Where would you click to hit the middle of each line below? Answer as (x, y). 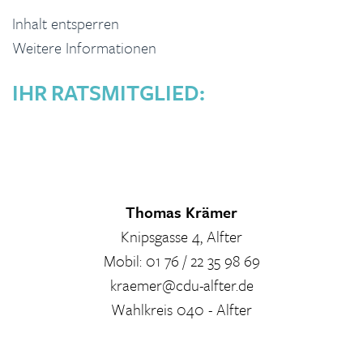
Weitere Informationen (84, 47)
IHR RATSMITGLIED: (109, 92)
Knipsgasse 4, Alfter (181, 236)
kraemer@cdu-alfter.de (181, 285)
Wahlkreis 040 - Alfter (181, 309)
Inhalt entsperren (66, 23)
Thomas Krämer (181, 212)
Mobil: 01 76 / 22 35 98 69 (181, 261)
